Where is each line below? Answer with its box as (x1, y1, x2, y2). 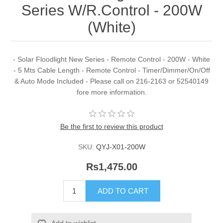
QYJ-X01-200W (96, 143, 145, 151)
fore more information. (76, 88, 147, 97)
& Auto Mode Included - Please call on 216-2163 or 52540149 (14, 77, 209, 86)
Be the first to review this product (60, 122, 163, 131)
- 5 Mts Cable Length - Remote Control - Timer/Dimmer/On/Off (13, 66, 210, 75)
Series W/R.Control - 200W (21, 2, 202, 19)
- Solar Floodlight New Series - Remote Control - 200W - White (13, 55, 210, 64)
